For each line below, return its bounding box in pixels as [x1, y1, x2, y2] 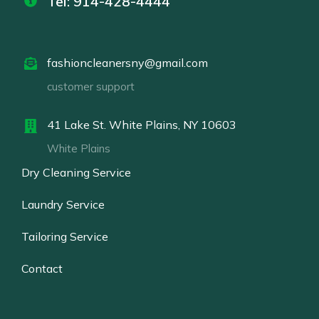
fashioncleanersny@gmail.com [47, 55, 208, 70]
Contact [21, 261, 63, 276]
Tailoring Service [21, 229, 108, 244]
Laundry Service [21, 197, 105, 211]
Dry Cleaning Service [21, 164, 131, 179]
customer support [47, 79, 135, 93]
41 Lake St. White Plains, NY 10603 [47, 117, 236, 132]
